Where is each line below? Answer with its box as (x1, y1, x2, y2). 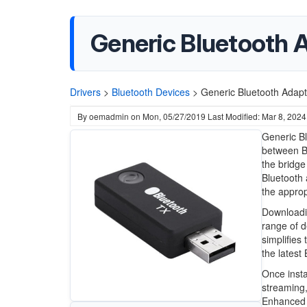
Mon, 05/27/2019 (143, 110, 206, 122)
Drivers (70, 85, 101, 99)
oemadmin (89, 110, 129, 122)
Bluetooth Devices (112, 85, 190, 99)
